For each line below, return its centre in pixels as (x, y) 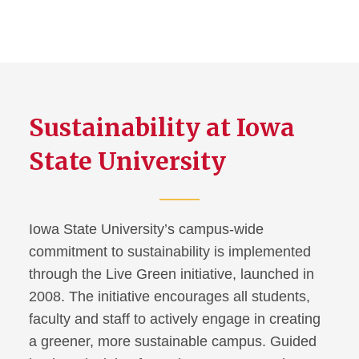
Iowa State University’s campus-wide (146, 229)
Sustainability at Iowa (162, 127)
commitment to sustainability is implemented (170, 251)
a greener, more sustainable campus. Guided (173, 341)
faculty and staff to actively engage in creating (175, 319)
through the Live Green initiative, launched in (171, 274)
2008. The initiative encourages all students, (169, 296)
